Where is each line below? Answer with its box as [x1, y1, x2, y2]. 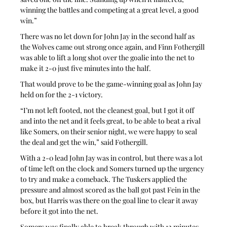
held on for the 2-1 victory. [20, 90, 103, 100]
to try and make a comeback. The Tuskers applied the [20, 174, 189, 184]
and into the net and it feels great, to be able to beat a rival [20, 116, 203, 126]
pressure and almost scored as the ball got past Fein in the [20, 185, 202, 195]
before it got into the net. [20, 206, 99, 216]
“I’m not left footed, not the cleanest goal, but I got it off [20, 105, 196, 116]
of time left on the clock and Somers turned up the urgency [20, 164, 206, 174]
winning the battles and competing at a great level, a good [20, 5, 201, 15]
